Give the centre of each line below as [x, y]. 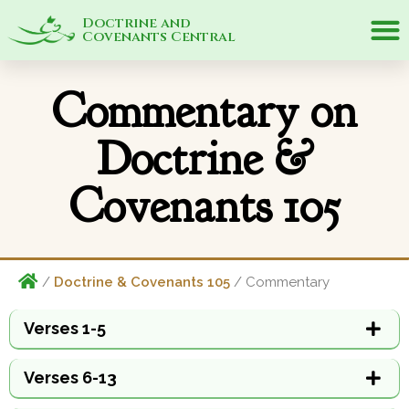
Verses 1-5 [65, 328]
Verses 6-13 [70, 377]
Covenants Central [158, 37]
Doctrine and [136, 23]
